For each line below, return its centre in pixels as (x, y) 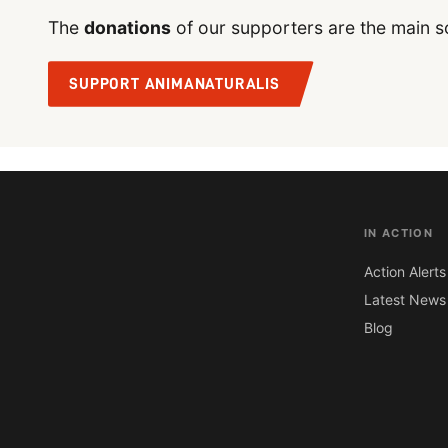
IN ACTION (398, 232)
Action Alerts (405, 272)
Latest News (405, 300)
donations (127, 28)
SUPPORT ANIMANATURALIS (174, 83)
